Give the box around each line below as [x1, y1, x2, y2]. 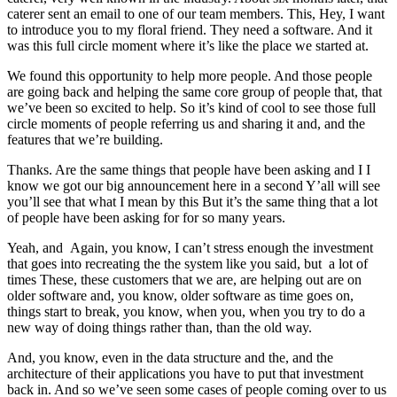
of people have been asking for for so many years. [7, 209, 285, 225]
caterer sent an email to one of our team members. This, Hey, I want [7, 5, 385, 21]
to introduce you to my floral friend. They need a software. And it [7, 21, 372, 37]
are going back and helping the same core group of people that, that [7, 83, 382, 99]
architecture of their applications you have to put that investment [7, 365, 363, 381]
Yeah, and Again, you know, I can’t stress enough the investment [7, 239, 373, 255]
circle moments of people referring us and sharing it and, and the [7, 115, 365, 131]
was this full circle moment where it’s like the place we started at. [7, 37, 369, 53]
